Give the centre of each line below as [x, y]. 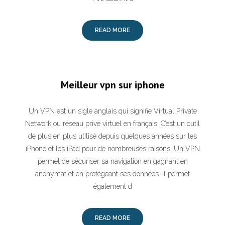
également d [113, 186]
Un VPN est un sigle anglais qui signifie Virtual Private [113, 111]
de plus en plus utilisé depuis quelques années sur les [113, 136]
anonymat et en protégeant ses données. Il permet [113, 174]
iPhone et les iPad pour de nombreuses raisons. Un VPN [113, 149]
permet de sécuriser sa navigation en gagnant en [113, 161]
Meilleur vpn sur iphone [113, 85]
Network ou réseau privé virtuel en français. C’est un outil [113, 124]
